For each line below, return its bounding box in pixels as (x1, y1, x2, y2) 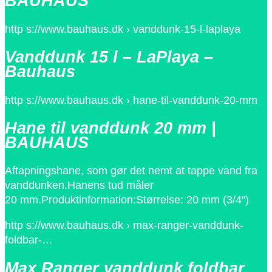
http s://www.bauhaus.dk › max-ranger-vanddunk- (5, 219, 243, 232)
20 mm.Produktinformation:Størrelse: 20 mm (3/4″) (5, 194, 249, 206)
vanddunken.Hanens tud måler (5, 179, 154, 192)
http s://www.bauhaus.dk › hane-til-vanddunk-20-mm (5, 93, 257, 106)
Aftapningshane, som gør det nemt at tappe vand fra (5, 165, 257, 177)
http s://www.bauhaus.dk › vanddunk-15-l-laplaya (5, 22, 240, 35)
